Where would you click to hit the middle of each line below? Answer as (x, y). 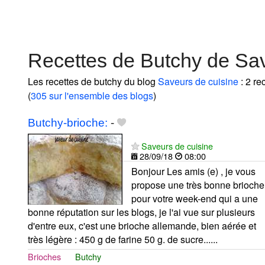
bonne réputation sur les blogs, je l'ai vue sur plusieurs (141, 212)
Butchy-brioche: (68, 122)
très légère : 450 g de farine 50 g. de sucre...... (123, 239)
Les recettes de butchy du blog (93, 81)
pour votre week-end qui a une (195, 198)
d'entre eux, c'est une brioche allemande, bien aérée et (142, 225)
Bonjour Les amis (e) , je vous (193, 171)
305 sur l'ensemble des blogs (92, 95)
